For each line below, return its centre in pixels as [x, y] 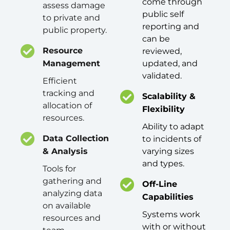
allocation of [67, 106]
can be [156, 39]
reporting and [171, 27]
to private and [71, 18]
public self [163, 14]
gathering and [72, 181]
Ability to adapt [173, 127]
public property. [75, 30]
